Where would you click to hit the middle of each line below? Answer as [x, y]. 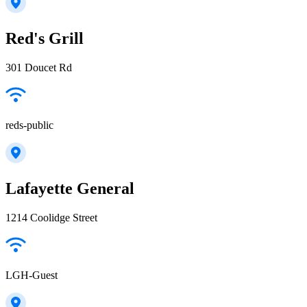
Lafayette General [70, 188]
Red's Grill [45, 38]
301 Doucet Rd [39, 67]
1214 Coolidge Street [51, 217]
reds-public [29, 125]
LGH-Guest [32, 275]
